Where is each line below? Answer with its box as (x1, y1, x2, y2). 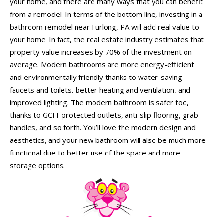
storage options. (10, 160, 65, 170)
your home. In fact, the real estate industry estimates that (10, 34, 204, 44)
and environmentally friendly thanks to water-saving (10, 72, 182, 82)
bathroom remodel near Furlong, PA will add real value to (10, 22, 199, 31)
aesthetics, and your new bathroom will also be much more (10, 135, 206, 145)
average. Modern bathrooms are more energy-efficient (10, 60, 194, 69)
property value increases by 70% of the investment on (10, 47, 192, 57)
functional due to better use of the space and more (10, 148, 180, 157)
